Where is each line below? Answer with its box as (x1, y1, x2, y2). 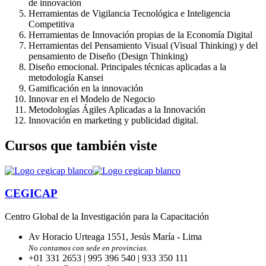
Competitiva (28, 18, 74, 29)
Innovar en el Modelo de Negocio (28, 93, 155, 104)
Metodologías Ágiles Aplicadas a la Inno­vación (28, 104, 205, 115)
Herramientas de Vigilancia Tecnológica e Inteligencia (28, 8, 230, 18)
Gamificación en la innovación (28, 83, 143, 93)
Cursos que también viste (5, 137, 157, 153)
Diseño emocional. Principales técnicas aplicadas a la (28, 61, 226, 72)
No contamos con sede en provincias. (28, 243, 148, 252)
